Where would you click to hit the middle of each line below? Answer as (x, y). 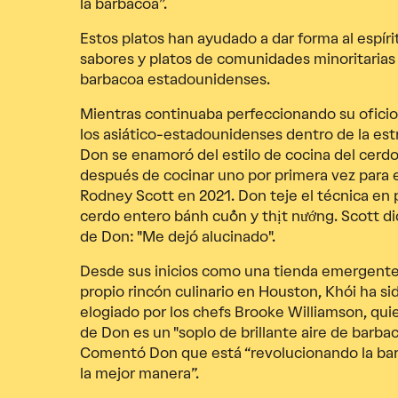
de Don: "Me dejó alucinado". (177, 237)
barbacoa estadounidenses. (175, 80)
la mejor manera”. (139, 374)
